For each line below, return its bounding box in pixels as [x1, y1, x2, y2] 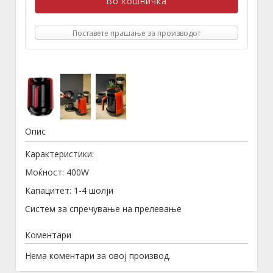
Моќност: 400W [25, 166, 89, 179]
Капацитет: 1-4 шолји [25, 185, 113, 197]
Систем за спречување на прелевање [25, 203, 182, 215]
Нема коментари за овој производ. [25, 250, 171, 262]
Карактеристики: [25, 148, 94, 160]
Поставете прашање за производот [73, 28, 200, 38]
